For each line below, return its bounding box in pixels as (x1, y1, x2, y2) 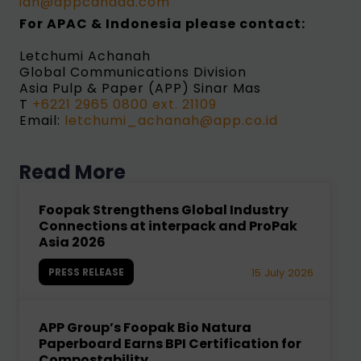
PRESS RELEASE (48, 265, 124, 280)
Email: (19, 111, 64, 131)
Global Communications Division (19, 63, 247, 82)
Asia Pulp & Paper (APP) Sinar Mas (19, 79, 261, 98)
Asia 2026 (38, 232, 106, 251)
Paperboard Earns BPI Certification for (38, 334, 301, 354)
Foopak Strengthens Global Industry (38, 200, 288, 219)
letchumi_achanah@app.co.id (64, 111, 278, 131)
